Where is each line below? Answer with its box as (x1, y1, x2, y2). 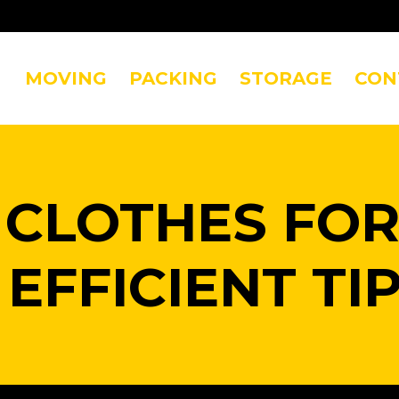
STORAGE (240, 67, 332, 89)
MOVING (25, 67, 107, 89)
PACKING (129, 67, 217, 89)
